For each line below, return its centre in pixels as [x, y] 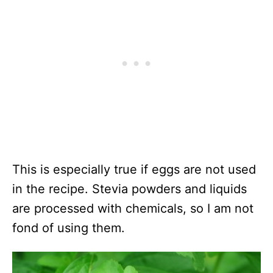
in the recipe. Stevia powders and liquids [129, 189]
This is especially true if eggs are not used [134, 170]
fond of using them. [69, 228]
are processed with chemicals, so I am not [133, 209]
